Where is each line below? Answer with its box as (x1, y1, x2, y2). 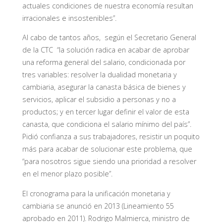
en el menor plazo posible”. (22, 169, 112, 179)
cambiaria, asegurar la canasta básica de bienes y (22, 82, 186, 92)
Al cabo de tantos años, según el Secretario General (22, 33, 196, 43)
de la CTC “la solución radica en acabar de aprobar (22, 45, 189, 55)
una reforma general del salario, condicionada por (22, 57, 185, 67)
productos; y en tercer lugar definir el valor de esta (22, 107, 189, 117)
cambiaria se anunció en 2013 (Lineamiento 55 (22, 201, 174, 211)
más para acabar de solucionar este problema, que (22, 144, 192, 154)
